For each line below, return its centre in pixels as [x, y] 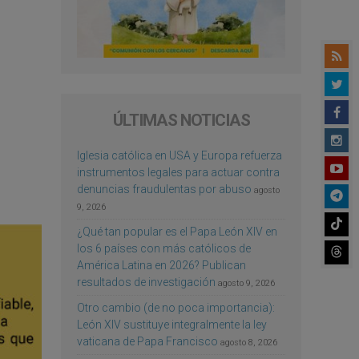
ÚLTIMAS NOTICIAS [181, 120]
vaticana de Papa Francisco [147, 341]
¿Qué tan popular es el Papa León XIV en [177, 231]
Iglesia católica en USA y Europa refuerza [179, 155]
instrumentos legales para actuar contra [178, 172]
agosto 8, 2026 [249, 342]
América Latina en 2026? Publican [161, 265]
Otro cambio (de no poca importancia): [176, 307]
